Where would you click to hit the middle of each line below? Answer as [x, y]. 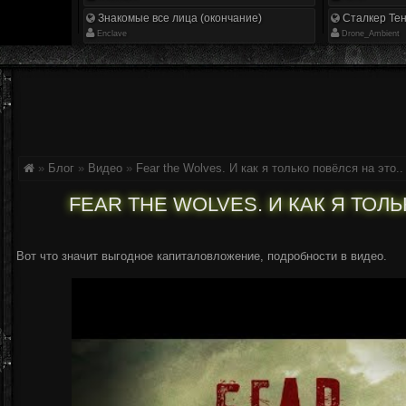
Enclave [112, 34]
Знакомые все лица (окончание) [179, 18]
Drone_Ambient [371, 34]
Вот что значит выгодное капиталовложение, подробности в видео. [202, 256]
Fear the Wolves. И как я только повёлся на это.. [270, 168]
